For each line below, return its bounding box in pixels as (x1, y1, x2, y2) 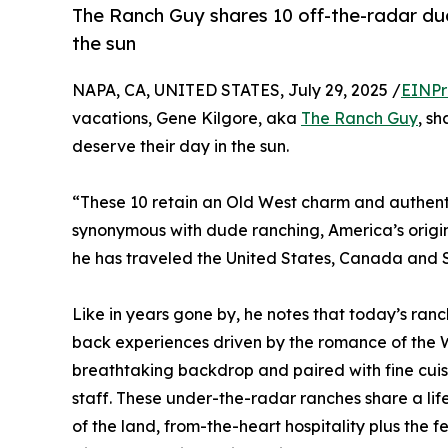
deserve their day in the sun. (72, 136, 289, 157)
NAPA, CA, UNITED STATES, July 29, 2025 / (72, 80, 401, 101)
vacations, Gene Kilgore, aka (72, 108, 301, 129)
